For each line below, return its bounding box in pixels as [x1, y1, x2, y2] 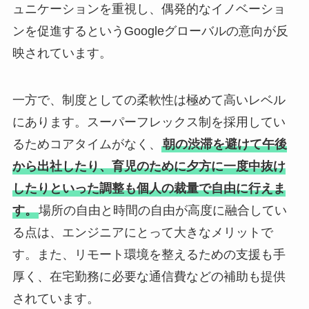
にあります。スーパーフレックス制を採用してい [12, 114, 286, 129]
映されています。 [12, 46, 112, 61]
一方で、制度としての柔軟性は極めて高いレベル [12, 92, 286, 107]
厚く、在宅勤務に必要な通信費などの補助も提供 [12, 269, 286, 283]
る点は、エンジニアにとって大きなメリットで [12, 225, 273, 239]
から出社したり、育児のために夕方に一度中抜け [12, 159, 286, 173]
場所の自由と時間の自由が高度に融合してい [38, 203, 287, 217]
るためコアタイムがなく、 [12, 137, 161, 151]
